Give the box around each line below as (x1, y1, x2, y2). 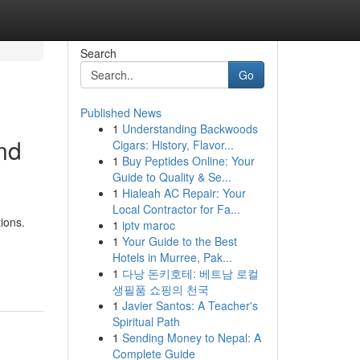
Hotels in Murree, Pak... (112, 249, 232, 265)
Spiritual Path (112, 313, 180, 329)
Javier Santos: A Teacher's (121, 297, 258, 313)
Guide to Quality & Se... (112, 169, 231, 185)
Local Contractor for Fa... (112, 201, 240, 217)
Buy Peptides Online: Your (121, 153, 255, 169)
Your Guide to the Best (121, 233, 237, 249)
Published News (80, 104, 162, 121)
